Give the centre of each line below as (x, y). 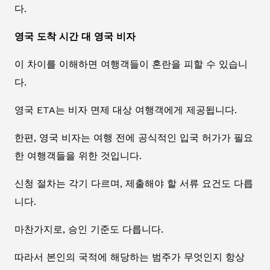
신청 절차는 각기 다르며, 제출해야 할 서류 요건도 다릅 (134, 184)
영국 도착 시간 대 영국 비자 (75, 37)
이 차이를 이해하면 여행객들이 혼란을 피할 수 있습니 (131, 64)
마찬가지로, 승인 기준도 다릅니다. (89, 230)
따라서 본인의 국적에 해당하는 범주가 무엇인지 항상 (130, 257)
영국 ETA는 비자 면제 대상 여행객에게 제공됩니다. (126, 110)
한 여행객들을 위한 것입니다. (78, 156)
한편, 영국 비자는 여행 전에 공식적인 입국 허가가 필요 (134, 138)
